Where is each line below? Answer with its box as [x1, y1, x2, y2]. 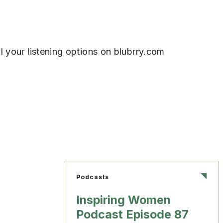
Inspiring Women [76, 192, 171, 207]
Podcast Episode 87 [76, 207, 189, 222]
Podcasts [76, 173, 109, 181]
